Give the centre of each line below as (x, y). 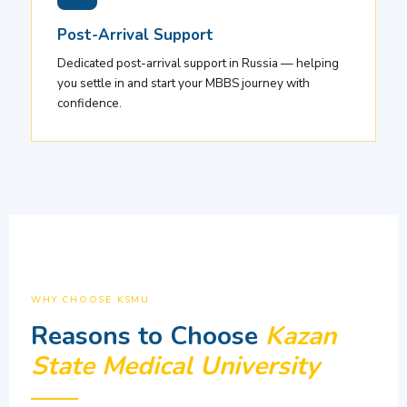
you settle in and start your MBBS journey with (184, 84)
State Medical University (175, 367)
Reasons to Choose (148, 337)
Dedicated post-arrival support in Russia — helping (198, 64)
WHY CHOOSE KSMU (90, 300)
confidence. (89, 104)
